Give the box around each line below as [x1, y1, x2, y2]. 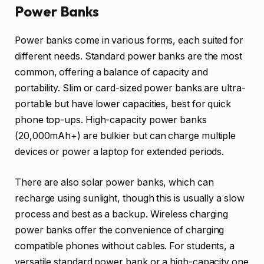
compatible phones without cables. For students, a [15, 240, 235, 252]
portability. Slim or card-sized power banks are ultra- [15, 82, 246, 94]
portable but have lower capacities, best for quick [15, 98, 232, 110]
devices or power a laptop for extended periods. [15, 146, 225, 157]
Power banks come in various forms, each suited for [15, 34, 244, 46]
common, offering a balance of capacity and [15, 66, 208, 78]
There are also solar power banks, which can [15, 176, 214, 188]
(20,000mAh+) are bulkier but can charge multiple [15, 130, 236, 141]
